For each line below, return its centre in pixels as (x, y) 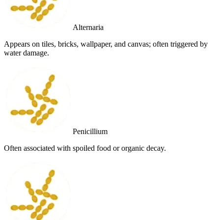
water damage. (27, 53)
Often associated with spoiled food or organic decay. (85, 148)
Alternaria (88, 27)
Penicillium (90, 131)
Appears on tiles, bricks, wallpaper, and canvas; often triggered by (106, 44)
